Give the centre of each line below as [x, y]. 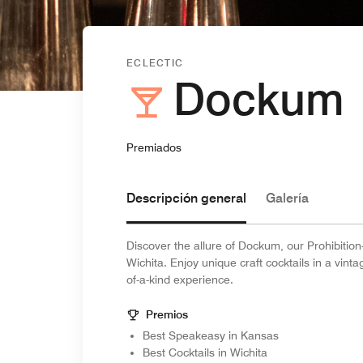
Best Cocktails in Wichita [205, 352]
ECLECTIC [155, 63]
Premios [167, 314]
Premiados [154, 147]
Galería [287, 198]
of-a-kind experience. [180, 280]
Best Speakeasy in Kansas [211, 335]
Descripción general [186, 198]
